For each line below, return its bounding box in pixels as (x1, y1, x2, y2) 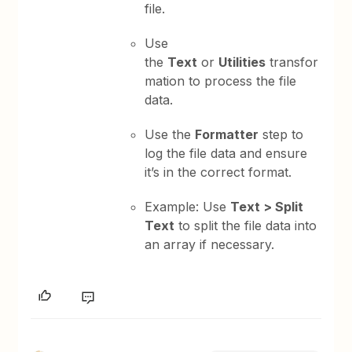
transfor (266, 54, 319, 70)
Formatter (195, 126, 259, 142)
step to (258, 126, 304, 142)
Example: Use (145, 199, 231, 214)
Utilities (218, 54, 266, 70)
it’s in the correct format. (145, 164, 292, 180)
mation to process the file (145, 73, 297, 89)
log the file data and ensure (145, 145, 308, 161)
